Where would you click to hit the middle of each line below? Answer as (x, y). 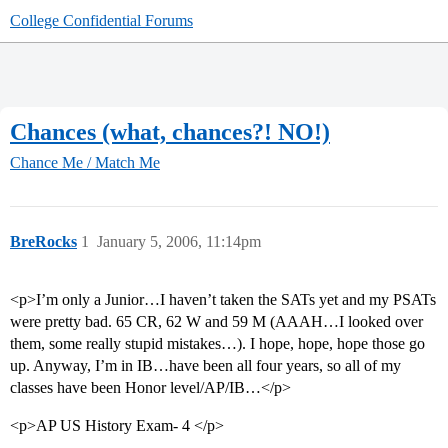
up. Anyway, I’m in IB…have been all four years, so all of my (205, 366)
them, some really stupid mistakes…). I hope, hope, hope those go (217, 344)
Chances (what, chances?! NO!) (170, 131)
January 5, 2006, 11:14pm (179, 242)
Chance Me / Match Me (85, 163)
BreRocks (43, 242)
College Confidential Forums (101, 20)
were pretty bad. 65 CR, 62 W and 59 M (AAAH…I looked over (216, 322)
